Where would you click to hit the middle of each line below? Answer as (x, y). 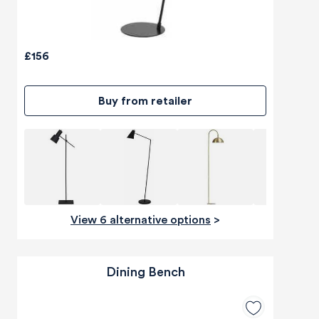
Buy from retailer (149, 101)
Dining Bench (145, 272)
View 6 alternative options (145, 220)
